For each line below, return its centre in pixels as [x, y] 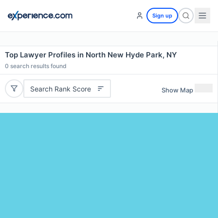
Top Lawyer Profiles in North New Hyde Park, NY [91, 55]
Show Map [177, 90]
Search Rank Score [60, 89]
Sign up [162, 16]
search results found [38, 66]
